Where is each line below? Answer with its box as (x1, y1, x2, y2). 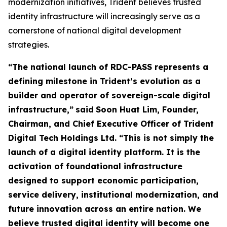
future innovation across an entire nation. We (8, 204, 201, 214)
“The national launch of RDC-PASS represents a (8, 62, 208, 72)
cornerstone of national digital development (8, 25, 181, 36)
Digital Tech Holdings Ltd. (8, 133, 119, 143)
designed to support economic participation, (8, 175, 199, 186)
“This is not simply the (119, 133, 214, 143)
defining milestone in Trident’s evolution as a (8, 76, 201, 87)
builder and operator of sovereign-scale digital (8, 90, 210, 101)
